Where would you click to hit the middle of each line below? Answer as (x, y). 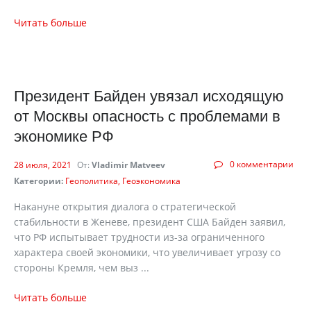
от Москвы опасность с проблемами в (147, 116)
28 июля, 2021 (44, 165)
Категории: (39, 181)
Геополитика (92, 181)
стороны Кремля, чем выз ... (82, 268)
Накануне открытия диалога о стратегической (125, 207)
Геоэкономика (151, 181)
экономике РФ (64, 136)
